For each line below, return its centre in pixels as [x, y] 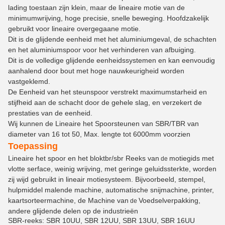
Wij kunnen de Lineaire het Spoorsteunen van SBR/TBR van [103, 124]
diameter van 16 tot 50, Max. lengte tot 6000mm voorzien [99, 134]
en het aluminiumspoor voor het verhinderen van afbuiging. [102, 50]
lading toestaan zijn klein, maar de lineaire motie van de [96, 8]
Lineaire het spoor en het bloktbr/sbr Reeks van [84, 158]
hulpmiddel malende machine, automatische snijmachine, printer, [111, 190]
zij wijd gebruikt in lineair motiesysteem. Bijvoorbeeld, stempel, [107, 179]
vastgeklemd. [29, 81]
